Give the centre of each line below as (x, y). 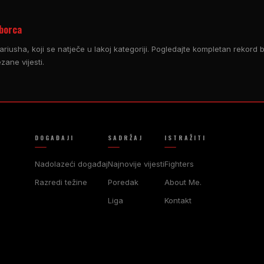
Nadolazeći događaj (71, 164)
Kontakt (178, 200)
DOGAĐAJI (54, 137)
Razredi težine (61, 182)
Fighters (179, 164)
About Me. (183, 182)
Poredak (123, 182)
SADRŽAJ (125, 137)
